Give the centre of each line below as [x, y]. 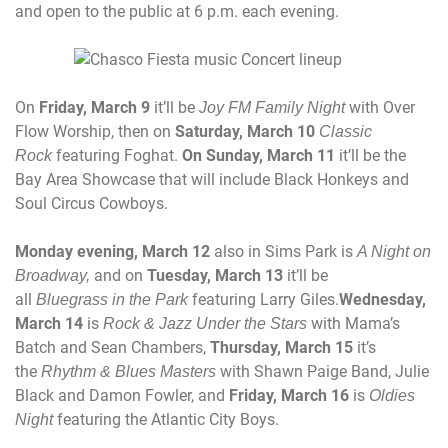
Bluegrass [72, 299]
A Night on [394, 251]
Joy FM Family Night [270, 107]
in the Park [150, 299]
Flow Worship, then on [95, 131]
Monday [44, 251]
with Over [380, 107]
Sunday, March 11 [270, 155]
